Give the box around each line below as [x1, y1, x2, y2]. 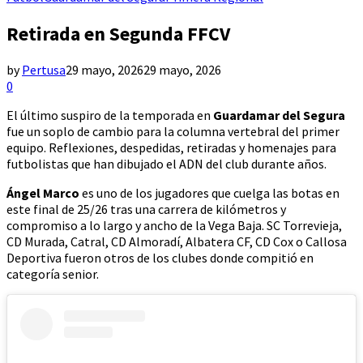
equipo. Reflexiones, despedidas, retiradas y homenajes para [6, 139, 336, 156]
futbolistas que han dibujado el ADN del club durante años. [6, 156, 327, 173]
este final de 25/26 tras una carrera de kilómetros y [6, 201, 286, 218]
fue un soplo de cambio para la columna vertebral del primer [6, 123, 340, 140]
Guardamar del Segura [213, 107, 345, 124]
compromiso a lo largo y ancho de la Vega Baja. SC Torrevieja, [6, 217, 342, 234]
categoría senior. [6, 266, 99, 283]
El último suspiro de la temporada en [6, 107, 213, 124]
